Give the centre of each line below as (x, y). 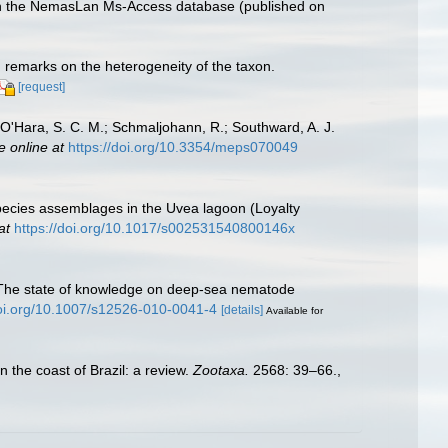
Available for (294, 310)
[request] (41, 87)
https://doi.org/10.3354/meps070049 (183, 147)
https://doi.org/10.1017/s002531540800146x (154, 228)
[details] (242, 309)
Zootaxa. (221, 369)
